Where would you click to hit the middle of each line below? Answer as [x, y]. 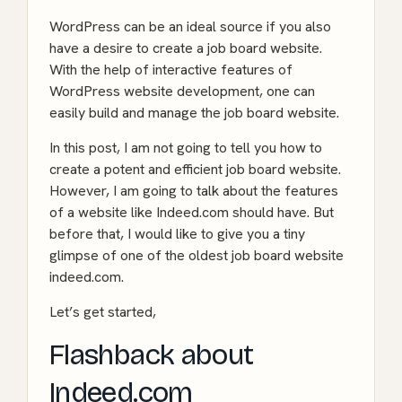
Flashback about [152, 355]
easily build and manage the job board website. [194, 113]
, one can [287, 92]
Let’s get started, [103, 312]
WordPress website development [154, 92]
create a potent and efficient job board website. [195, 170]
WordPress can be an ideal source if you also [190, 27]
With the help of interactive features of [171, 70]
